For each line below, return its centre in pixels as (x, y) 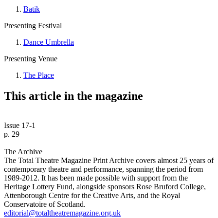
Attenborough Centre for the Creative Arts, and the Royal (92, 195)
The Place (39, 75)
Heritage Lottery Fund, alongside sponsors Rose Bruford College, (105, 186)
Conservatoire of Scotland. (45, 204)
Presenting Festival (33, 25)
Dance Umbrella (49, 42)
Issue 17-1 (20, 125)
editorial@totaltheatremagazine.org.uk (62, 213)
